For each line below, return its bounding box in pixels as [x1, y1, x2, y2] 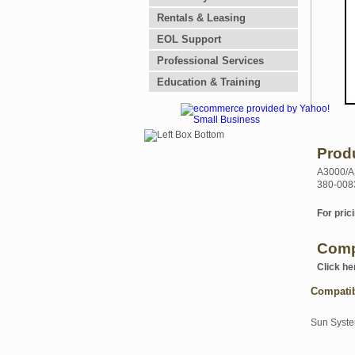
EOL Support [157, 33, 221, 45]
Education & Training [157, 76, 261, 88]
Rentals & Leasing [157, 12, 246, 24]
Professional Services [157, 55, 264, 67]
